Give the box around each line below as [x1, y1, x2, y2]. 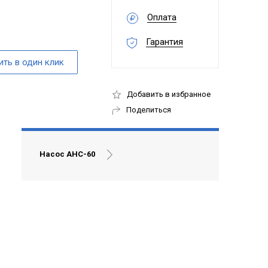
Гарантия [146, 36, 183, 48]
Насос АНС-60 [39, 150, 95, 159]
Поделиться [126, 105, 171, 115]
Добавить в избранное [127, 89, 211, 99]
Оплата [147, 12, 176, 23]
